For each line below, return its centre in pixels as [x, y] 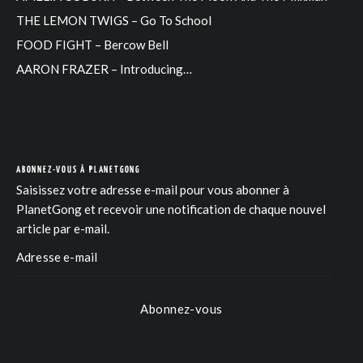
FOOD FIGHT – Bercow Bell [92, 45]
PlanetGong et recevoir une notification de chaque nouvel [171, 209]
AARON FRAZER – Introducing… [104, 69]
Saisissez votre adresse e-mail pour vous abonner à [153, 190]
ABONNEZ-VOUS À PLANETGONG [78, 170]
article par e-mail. [63, 229]
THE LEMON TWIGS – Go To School [114, 21]
